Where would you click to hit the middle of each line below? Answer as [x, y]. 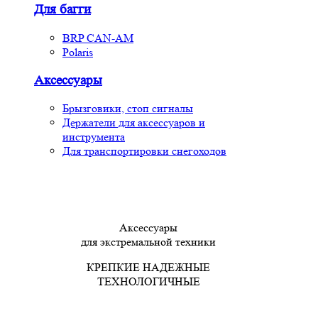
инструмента [94, 137]
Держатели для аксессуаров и [134, 123]
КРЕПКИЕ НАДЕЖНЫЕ [148, 268]
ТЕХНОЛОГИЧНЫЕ [148, 282]
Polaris [78, 52]
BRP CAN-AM [98, 38]
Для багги [62, 10]
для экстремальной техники [148, 242]
